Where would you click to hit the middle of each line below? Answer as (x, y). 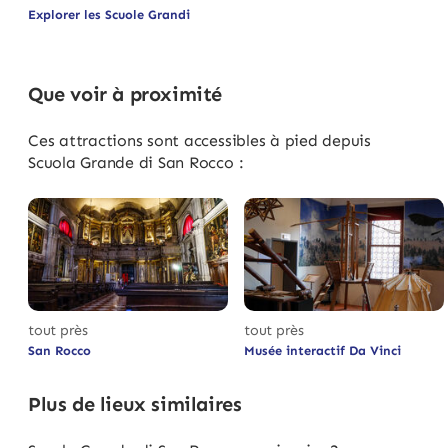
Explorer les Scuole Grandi (109, 15)
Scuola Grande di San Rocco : (136, 163)
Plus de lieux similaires (135, 403)
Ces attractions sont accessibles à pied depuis (199, 141)
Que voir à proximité (125, 94)
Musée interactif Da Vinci (322, 350)
